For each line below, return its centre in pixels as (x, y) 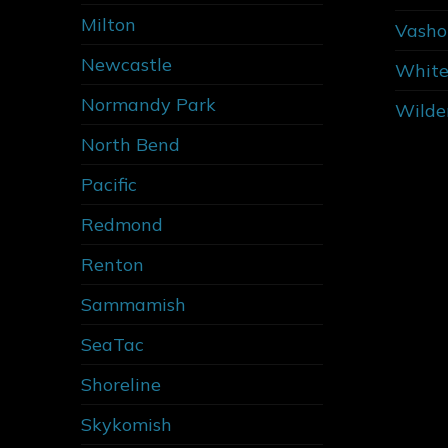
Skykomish (126, 424)
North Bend (130, 144)
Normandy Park (148, 104)
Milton (108, 24)
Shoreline (121, 384)
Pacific (109, 184)
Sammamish (133, 304)
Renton (112, 264)
